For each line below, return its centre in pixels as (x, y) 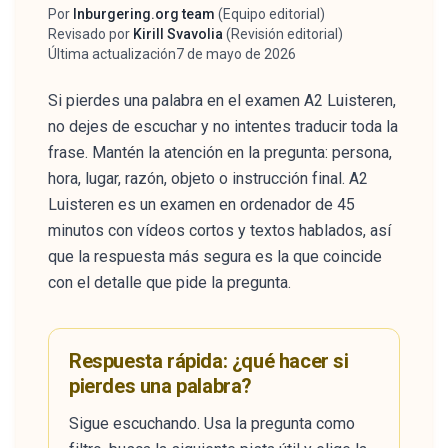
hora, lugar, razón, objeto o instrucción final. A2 (208, 178)
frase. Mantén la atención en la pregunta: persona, (220, 152)
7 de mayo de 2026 (236, 54)
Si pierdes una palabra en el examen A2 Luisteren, (222, 100)
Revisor (70, 42)
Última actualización (112, 54)
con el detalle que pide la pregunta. (169, 282)
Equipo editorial (271, 14)
